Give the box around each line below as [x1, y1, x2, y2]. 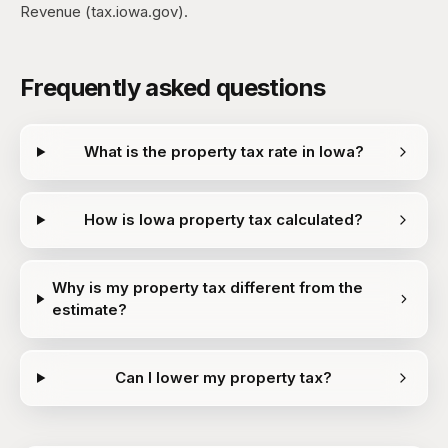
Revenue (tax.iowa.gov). [20, 2, 188, 21]
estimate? [51, 300, 127, 319]
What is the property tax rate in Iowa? [83, 142, 364, 161]
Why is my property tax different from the [51, 278, 363, 297]
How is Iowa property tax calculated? [84, 210, 364, 229]
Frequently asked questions [20, 73, 326, 102]
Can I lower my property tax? [115, 368, 333, 387]
